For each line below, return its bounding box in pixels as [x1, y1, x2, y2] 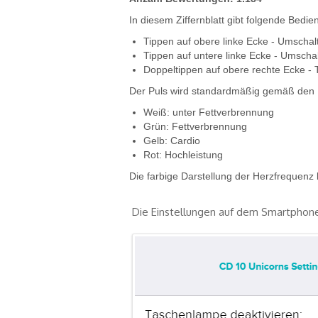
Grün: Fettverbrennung [143, 121, 247, 133]
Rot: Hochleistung [143, 150, 223, 161]
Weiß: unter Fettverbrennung [143, 107, 274, 119]
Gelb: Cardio [143, 136, 200, 147]
